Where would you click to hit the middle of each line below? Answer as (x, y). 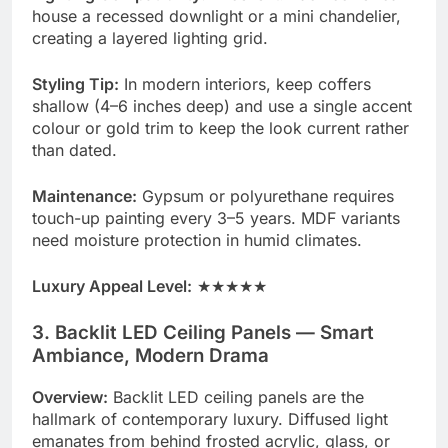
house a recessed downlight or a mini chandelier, (216, 16)
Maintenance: (84, 196)
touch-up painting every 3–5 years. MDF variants (216, 218)
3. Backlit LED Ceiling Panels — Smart (203, 333)
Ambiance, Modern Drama (150, 356)
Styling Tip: (75, 84)
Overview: (70, 396)
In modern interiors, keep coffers (245, 84)
